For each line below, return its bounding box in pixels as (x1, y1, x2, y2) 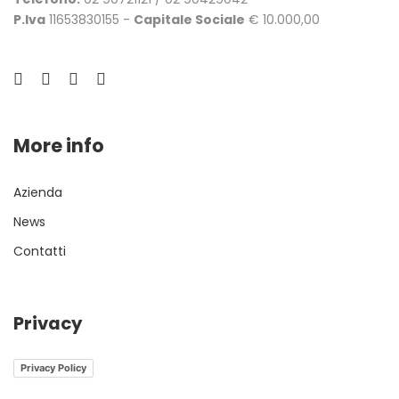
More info (13, 132, 104, 159)
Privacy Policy (20, 362, 86, 375)
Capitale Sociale (134, 10, 245, 28)
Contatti (13, 241, 66, 260)
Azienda (13, 183, 62, 201)
